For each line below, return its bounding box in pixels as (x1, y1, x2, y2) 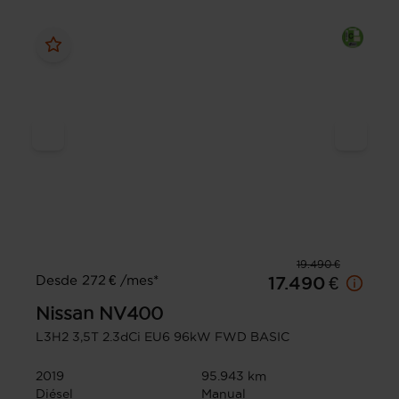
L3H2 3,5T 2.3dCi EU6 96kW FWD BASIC (36, 330, 289, 345)
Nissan (36, 304, 94, 324)
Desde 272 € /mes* (36, 273, 159, 289)
